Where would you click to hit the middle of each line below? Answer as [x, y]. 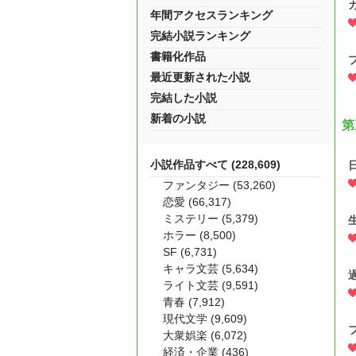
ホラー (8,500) [199, 235]
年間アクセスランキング [211, 15]
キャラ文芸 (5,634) [211, 269]
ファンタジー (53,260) [219, 185]
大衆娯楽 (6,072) [205, 335]
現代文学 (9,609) [205, 319]
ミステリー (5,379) [211, 219]
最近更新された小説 [200, 77]
